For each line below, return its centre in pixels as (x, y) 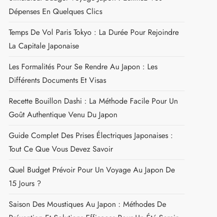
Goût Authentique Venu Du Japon (63, 114)
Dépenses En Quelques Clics (55, 11)
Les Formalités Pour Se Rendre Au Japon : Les (83, 66)
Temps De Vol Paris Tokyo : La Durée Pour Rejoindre (93, 32)
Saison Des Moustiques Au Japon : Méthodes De (87, 204)
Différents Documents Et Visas (57, 80)
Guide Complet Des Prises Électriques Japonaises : (91, 135)
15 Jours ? (25, 183)
